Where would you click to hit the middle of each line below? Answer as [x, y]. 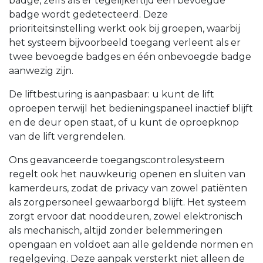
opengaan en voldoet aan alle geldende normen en [131, 245]
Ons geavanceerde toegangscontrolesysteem [117, 160]
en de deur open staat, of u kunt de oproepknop [124, 123]
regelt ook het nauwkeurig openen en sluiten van [127, 174]
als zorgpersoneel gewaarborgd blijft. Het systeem [127, 203]
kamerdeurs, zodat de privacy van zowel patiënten [128, 188]
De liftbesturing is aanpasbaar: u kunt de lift [112, 95]
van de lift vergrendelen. [67, 137]
